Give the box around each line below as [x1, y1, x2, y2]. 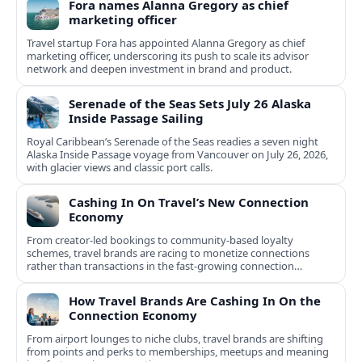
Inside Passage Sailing [69, 110, 204, 127]
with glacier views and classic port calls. [27, 160, 213, 175]
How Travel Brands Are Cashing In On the [69, 293, 321, 309]
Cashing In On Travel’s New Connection [69, 194, 309, 211]
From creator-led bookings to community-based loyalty [27, 233, 293, 248]
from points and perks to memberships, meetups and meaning [27, 344, 329, 360]
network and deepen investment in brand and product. [27, 61, 292, 77]
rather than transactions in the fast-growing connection [27, 259, 294, 274]
